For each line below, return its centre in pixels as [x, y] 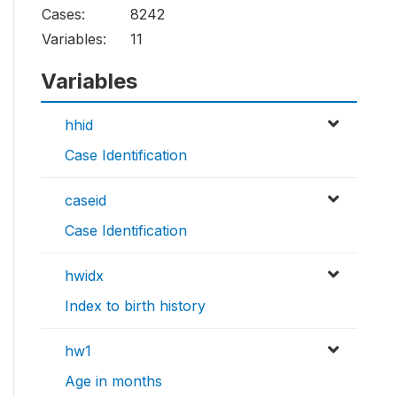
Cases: [63, 15]
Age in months [113, 381]
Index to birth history [135, 306]
